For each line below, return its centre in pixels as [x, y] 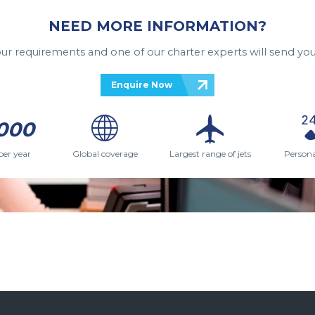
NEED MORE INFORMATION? [157, 26]
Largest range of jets [210, 153]
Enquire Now [142, 84]
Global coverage [105, 153]
